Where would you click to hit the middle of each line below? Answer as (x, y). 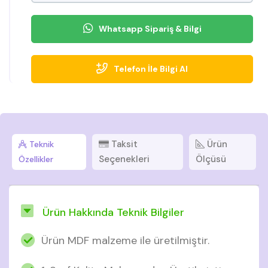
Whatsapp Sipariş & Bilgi (150, 28)
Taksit (123, 144)
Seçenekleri (124, 159)
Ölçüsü (211, 159)
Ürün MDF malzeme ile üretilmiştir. (125, 240)
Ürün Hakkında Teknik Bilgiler (112, 212)
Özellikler (36, 159)
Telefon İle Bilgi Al (151, 68)
